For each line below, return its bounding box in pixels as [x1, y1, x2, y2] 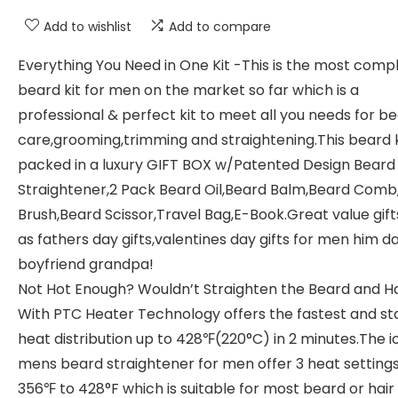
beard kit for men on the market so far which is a [18, 80, 359, 100]
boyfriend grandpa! [18, 254, 154, 275]
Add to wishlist [44, 18, 131, 36]
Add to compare [169, 18, 271, 36]
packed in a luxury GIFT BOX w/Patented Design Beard [18, 155, 395, 175]
